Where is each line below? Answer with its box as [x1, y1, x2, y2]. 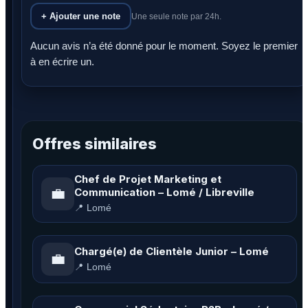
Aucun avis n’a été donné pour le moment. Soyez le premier [30, 40, 298, 52]
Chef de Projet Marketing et [74, 173, 221, 186]
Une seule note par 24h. [131, 11, 221, 21]
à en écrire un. [30, 56, 94, 67]
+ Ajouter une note [41, 11, 120, 21]
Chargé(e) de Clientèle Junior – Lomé [74, 244, 269, 258]
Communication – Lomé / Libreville [74, 186, 254, 199]
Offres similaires [32, 135, 157, 153]
